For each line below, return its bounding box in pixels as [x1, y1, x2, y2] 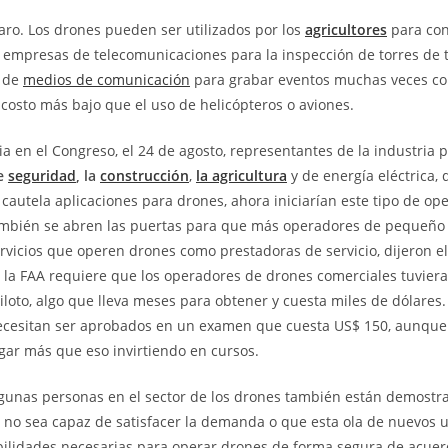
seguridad [8, 166, 76, 186]
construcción [100, 166, 189, 186]
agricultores [305, 20, 387, 40]
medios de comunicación [23, 70, 190, 90]
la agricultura [196, 166, 287, 186]
